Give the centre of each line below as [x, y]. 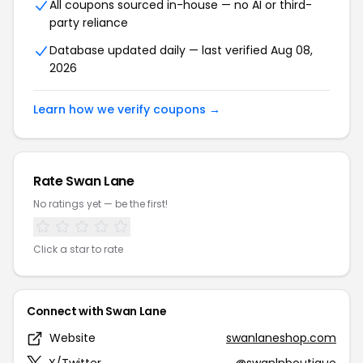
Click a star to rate [78, 249]
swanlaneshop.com [281, 338]
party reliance [89, 23]
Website [73, 338]
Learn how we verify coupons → [127, 109]
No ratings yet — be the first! [100, 204]
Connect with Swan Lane [97, 311]
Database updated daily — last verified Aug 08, [181, 50]
